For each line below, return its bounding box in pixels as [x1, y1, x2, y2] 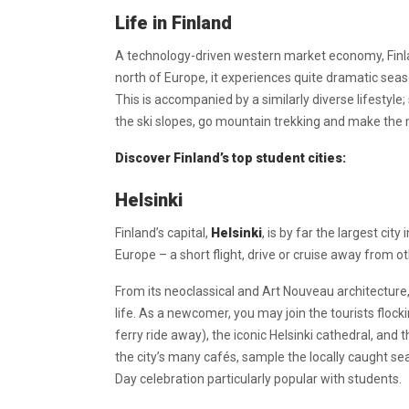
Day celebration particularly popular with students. [115, 372, 402, 386]
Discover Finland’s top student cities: [115, 151, 346, 165]
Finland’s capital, [115, 225, 211, 240]
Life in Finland [115, 12, 232, 34]
